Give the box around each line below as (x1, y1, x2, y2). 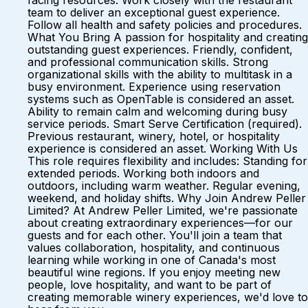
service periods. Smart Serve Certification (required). (27, 117, 302, 131)
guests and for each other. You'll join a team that (27, 228, 282, 242)
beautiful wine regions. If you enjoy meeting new (27, 265, 280, 279)
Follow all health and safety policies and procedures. (27, 18, 302, 32)
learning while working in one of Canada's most (27, 253, 276, 267)
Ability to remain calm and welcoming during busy (27, 104, 287, 118)
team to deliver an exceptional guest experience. (27, 5, 280, 19)
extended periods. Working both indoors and (27, 166, 259, 180)
